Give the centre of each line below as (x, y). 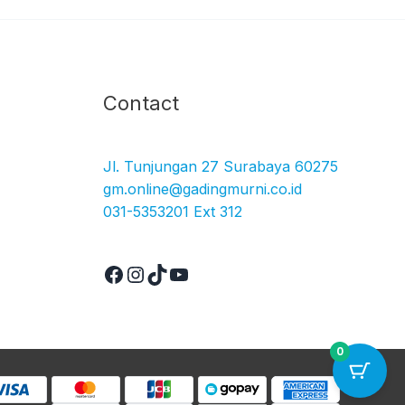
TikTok (178, 90)
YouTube (211, 90)
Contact (141, 103)
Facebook (152, 90)
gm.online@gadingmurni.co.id (202, 188)
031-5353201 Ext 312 (172, 211)
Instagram (176, 90)
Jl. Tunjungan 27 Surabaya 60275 (220, 166)
